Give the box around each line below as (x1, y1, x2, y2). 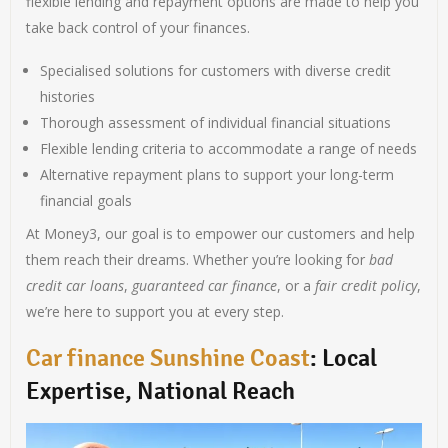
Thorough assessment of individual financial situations (40, 113, 392, 132)
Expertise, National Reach (26, 376, 296, 406)
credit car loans (26, 276, 125, 295)
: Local (310, 343, 378, 373)
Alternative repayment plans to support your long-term (40, 165, 395, 184)
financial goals (40, 191, 133, 210)
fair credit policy (315, 276, 418, 295)
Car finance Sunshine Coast (26, 343, 311, 373)
